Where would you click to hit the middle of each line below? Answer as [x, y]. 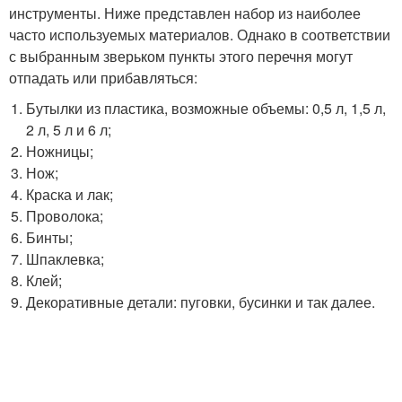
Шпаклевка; [66, 259]
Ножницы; [60, 152]
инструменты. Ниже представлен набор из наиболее [185, 13]
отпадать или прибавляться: [103, 78]
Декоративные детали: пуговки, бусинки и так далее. [201, 302]
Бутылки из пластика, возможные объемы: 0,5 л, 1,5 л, [206, 109]
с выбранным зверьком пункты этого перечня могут [181, 57]
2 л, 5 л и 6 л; [69, 130]
